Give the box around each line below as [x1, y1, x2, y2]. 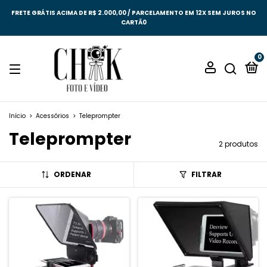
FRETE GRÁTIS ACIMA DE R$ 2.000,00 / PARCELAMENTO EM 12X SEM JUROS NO [11, 8, 256, 17]
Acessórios [36, 111, 69, 120]
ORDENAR [54, 169, 92, 179]
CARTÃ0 [120, 18, 147, 27]
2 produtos [219, 139, 258, 149]
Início [9, 111, 26, 120]
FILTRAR [191, 169, 222, 179]
